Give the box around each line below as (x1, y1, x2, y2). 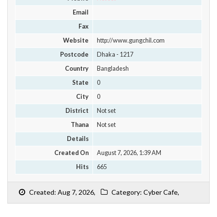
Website (63, 37, 89, 44)
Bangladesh (96, 65, 129, 72)
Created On (54, 149, 89, 156)
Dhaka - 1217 (96, 51, 133, 58)
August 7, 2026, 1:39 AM (96, 149, 161, 156)
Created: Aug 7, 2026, (28, 188, 97, 196)
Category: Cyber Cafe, (110, 188, 179, 196)
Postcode (60, 51, 89, 58)
